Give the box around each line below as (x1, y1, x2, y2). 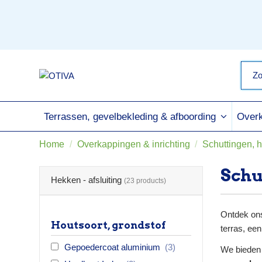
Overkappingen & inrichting (77, 139, 190, 149)
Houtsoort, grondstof (50, 219, 166, 231)
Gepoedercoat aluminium (64, 242, 163, 252)
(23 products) (123, 177, 166, 185)
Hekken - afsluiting (50, 175, 124, 185)
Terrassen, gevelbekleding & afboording (44, 111, 219, 122)
